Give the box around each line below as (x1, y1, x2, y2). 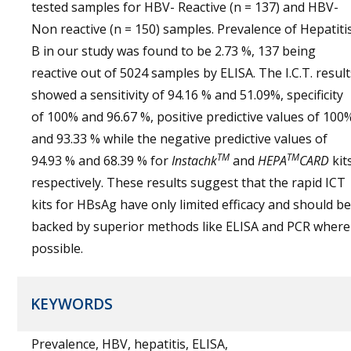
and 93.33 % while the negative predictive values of (31, 130, 327, 147)
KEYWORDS (31, 294, 113, 314)
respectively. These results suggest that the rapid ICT (31, 174, 346, 191)
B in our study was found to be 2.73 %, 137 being (31, 42, 316, 60)
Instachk (172, 152, 217, 169)
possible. (31, 240, 83, 257)
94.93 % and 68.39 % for (31, 152, 172, 169)
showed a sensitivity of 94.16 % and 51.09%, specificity (31, 86, 343, 103)
